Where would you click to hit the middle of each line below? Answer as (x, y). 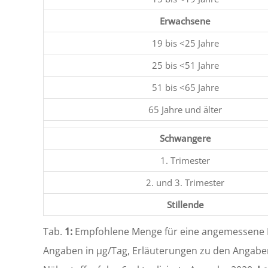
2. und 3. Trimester (185, 182)
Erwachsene (185, 21)
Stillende (185, 205)
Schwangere (185, 138)
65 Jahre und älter (185, 109)
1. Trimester (185, 160)
